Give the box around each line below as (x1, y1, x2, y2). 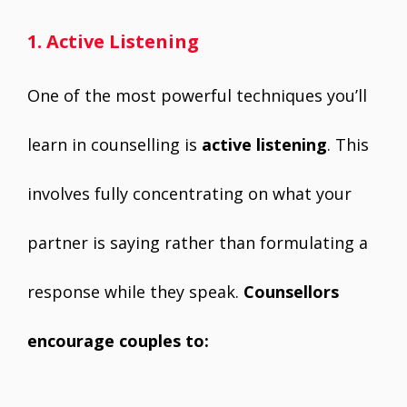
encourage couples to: (27, 330, 209, 352)
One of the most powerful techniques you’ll (27, 84, 367, 106)
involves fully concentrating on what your (27, 183, 352, 204)
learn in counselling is (27, 134, 202, 155)
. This (327, 134, 369, 155)
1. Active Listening (27, 29, 199, 54)
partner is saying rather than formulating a (27, 232, 368, 253)
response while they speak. (27, 281, 243, 303)
